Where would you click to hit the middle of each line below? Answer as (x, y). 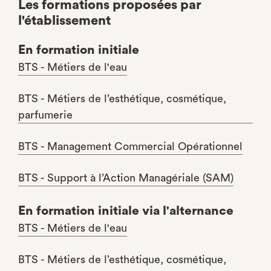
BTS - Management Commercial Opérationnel (130, 146)
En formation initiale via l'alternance (126, 211)
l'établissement (64, 21)
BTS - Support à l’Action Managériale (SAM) (126, 178)
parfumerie (45, 115)
